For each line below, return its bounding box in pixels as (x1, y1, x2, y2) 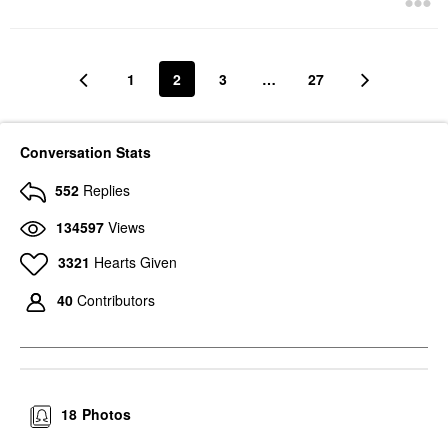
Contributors (77, 290, 155, 311)
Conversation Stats (20, 142, 151, 162)
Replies (83, 180, 130, 200)
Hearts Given (93, 251, 177, 272)
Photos (82, 404, 132, 425)
